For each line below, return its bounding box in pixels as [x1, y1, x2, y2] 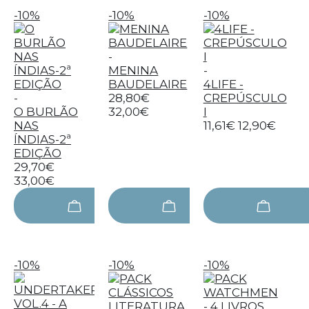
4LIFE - [203, 77, 243, 91]
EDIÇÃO [14, 146, 61, 160]
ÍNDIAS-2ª [14, 132, 71, 146]
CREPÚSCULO [203, 91, 287, 105]
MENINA [108, 63, 159, 77]
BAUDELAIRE [108, 77, 188, 91]
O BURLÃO [14, 105, 78, 119]
